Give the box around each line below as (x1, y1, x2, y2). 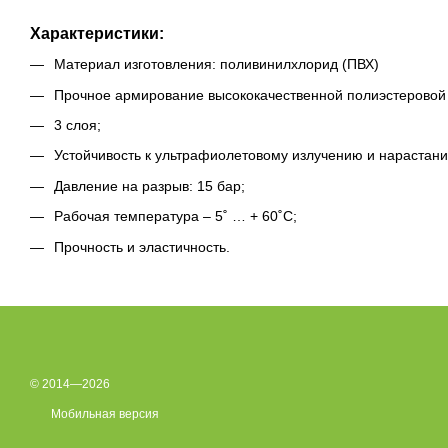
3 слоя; (54, 116, 101, 133)
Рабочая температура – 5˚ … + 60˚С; (54, 208, 297, 225)
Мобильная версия (48, 407, 159, 421)
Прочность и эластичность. (54, 238, 230, 255)
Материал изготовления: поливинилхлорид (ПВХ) (54, 56, 379, 73)
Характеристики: (30, 25, 164, 43)
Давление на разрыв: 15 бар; (54, 177, 245, 194)
